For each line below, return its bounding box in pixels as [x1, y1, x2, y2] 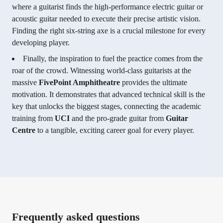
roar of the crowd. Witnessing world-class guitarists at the [12, 66, 191, 75]
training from [12, 114, 55, 123]
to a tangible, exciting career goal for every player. [35, 126, 194, 135]
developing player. [12, 38, 70, 47]
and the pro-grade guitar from [70, 114, 166, 123]
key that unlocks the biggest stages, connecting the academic [12, 102, 201, 111]
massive [12, 78, 39, 87]
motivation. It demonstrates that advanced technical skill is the [12, 90, 205, 99]
